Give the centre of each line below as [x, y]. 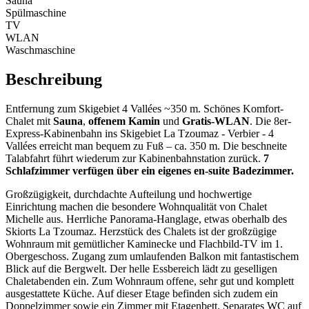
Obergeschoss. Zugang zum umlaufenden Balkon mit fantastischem [152, 256]
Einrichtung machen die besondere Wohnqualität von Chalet [136, 206]
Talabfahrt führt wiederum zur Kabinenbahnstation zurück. [134, 158]
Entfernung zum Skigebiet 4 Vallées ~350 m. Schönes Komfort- [144, 108]
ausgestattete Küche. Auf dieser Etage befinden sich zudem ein [142, 293]
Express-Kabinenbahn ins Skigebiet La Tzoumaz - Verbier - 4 [140, 133]
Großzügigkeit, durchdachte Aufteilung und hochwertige [129, 194]
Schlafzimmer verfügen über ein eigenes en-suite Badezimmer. [150, 170]
